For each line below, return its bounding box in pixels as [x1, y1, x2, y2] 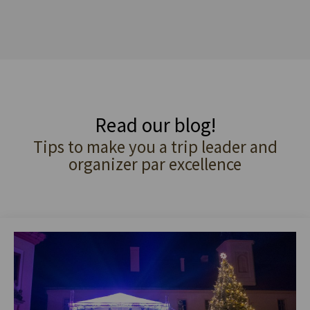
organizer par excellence [69, 153, 241, 176]
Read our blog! [94, 112, 216, 138]
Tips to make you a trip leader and [33, 136, 277, 158]
